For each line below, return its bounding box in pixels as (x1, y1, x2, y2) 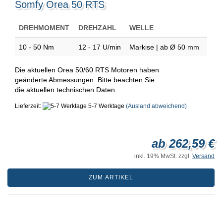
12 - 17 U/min (78, 43, 121, 51)
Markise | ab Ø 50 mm (129, 43, 201, 51)
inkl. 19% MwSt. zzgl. (134, 152, 192, 160)
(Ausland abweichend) (126, 102, 187, 110)
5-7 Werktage (87, 102, 124, 110)
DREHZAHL (78, 23, 116, 32)
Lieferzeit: (15, 102, 43, 110)
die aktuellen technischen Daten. (15, 85, 117, 94)
